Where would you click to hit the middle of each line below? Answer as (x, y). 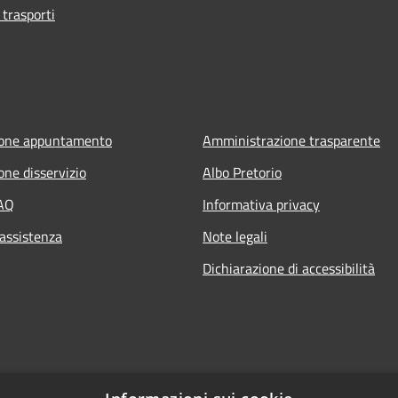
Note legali (235, 236)
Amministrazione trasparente (291, 140)
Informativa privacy (261, 204)
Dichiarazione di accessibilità (289, 268)
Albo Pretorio (242, 172)
